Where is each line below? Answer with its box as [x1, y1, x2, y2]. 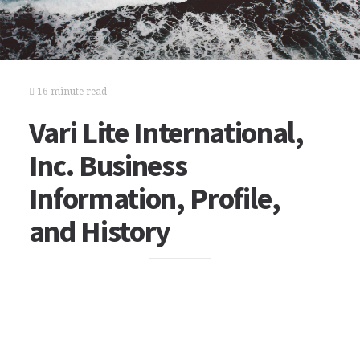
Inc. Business [28, 146, 187, 184]
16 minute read [34, 86, 107, 97]
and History [28, 212, 171, 250]
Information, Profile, [28, 179, 280, 217]
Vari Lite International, [28, 113, 304, 151]
